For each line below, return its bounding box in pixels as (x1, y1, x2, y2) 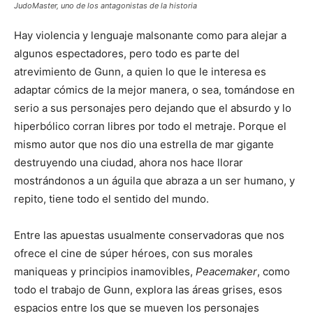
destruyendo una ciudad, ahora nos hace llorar (14, 156, 243, 170)
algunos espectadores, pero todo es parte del (14, 47, 240, 61)
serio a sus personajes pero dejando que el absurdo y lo (14, 101, 291, 115)
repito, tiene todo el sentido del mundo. (14, 192, 209, 206)
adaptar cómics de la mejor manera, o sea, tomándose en (14, 83, 295, 97)
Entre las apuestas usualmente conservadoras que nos (14, 228, 284, 242)
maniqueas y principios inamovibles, (14, 265, 196, 279)
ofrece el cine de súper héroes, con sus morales (14, 247, 253, 261)
